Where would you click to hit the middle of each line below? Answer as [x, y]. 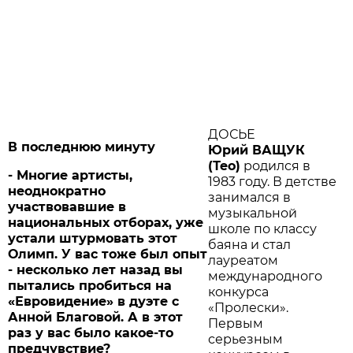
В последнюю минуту [82, 147]
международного [265, 277]
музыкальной [253, 214]
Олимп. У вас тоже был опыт [108, 255]
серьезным [245, 340]
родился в [275, 166]
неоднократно [57, 191]
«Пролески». [248, 308]
